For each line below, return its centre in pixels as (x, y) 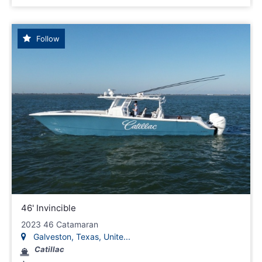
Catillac (49, 249)
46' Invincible (49, 208)
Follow (47, 38)
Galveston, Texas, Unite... (81, 237)
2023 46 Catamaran (60, 225)
